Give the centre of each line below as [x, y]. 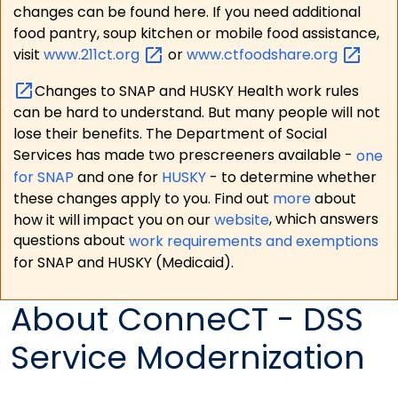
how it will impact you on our [113, 219]
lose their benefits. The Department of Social [170, 134]
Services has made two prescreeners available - [184, 155]
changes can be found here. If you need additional [187, 12]
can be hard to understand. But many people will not [196, 113]
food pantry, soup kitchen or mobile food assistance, [196, 34]
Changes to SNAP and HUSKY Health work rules [196, 91]
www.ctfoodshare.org [263, 55]
